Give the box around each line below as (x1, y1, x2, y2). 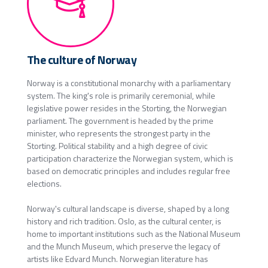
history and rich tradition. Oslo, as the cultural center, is (26, 214, 221, 227)
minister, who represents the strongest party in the (26, 126, 211, 139)
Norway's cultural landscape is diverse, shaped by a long (26, 202, 229, 215)
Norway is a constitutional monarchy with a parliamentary (26, 76, 231, 89)
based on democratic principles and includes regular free (26, 164, 230, 177)
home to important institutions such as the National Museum (26, 227, 240, 240)
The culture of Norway (26, 50, 137, 69)
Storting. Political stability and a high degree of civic (26, 139, 208, 152)
